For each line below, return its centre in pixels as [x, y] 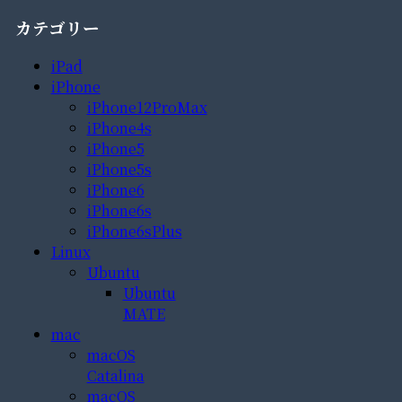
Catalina [115, 376]
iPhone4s [119, 128]
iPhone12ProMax [147, 108]
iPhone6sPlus [134, 232]
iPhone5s [119, 170]
